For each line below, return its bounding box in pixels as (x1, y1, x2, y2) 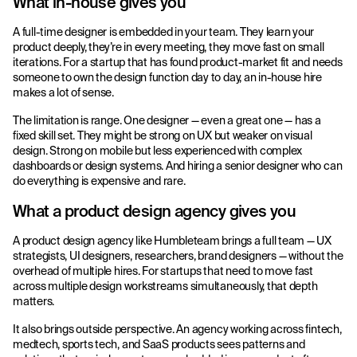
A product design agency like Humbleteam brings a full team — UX (13, 234, 332, 247)
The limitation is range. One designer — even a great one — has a (13, 114, 321, 127)
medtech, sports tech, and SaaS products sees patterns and (13, 338, 305, 351)
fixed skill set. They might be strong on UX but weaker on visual (13, 129, 312, 142)
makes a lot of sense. (13, 86, 115, 99)
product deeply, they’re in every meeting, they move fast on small (13, 41, 324, 53)
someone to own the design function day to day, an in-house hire (13, 71, 323, 84)
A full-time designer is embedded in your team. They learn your (13, 25, 315, 38)
